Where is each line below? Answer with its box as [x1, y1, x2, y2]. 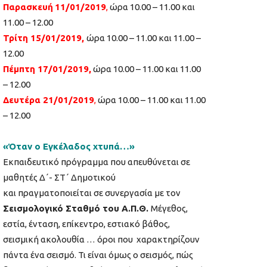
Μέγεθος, [151, 203, 188, 214]
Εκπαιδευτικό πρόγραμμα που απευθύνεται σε [3, 157, 190, 167]
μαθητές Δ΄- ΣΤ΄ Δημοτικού [3, 172, 116, 183]
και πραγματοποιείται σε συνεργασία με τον [3, 188, 181, 198]
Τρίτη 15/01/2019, [3, 33, 86, 44]
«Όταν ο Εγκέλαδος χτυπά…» [3, 141, 135, 152]
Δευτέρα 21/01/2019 [3, 95, 94, 105]
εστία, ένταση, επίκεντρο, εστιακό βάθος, [3, 219, 170, 229]
